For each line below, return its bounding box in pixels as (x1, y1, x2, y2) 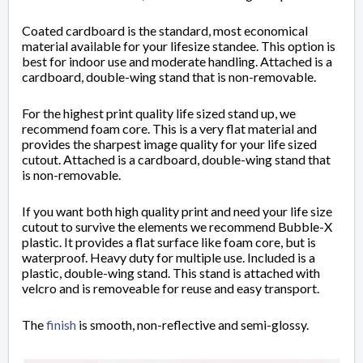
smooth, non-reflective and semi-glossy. (90, 317, 311, 333)
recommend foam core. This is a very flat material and (22, 121, 317, 137)
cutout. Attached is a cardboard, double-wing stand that (22, 152, 331, 168)
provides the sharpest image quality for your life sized (22, 136, 317, 152)
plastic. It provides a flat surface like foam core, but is (22, 234, 316, 250)
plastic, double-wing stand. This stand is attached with (22, 265, 320, 281)
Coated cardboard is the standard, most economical (22, 23, 308, 39)
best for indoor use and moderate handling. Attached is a (22, 53, 332, 70)
